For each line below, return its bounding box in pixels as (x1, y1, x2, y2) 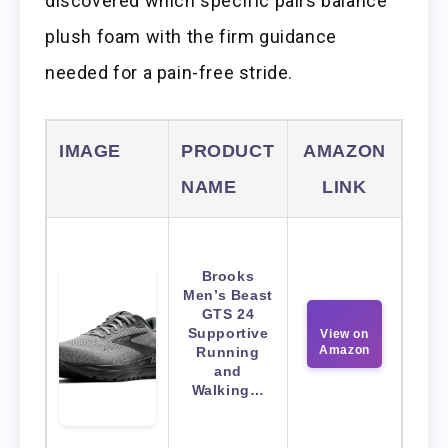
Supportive (187, 325, 269, 342)
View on (320, 327, 369, 342)
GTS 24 (201, 306, 255, 323)
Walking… (191, 382, 265, 399)
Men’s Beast (183, 287, 273, 304)
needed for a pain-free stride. (45, 62, 294, 84)
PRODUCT (181, 141, 275, 162)
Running (196, 344, 260, 361)
